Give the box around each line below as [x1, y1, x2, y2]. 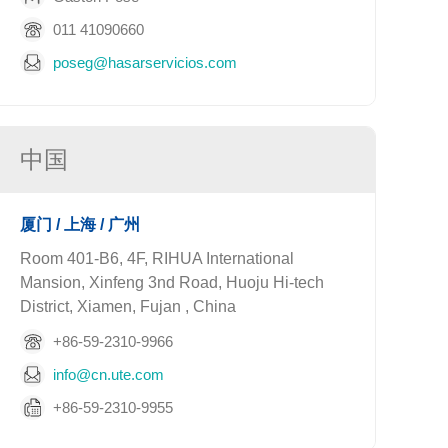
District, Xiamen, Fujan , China [20, 298, 237, 315]
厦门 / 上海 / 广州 [20, 216, 141, 233]
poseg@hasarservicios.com [53, 53, 238, 71]
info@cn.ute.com [53, 365, 165, 383]
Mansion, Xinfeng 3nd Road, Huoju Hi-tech [20, 274, 325, 291]
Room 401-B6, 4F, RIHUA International [20, 250, 295, 267]
